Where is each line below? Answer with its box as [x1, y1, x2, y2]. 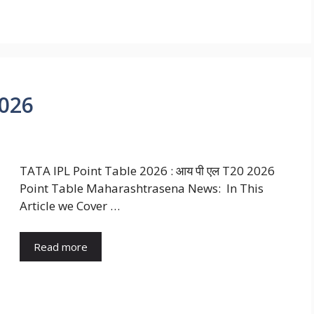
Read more [34, 240, 88, 254]
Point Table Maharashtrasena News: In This [20, 179, 264, 196]
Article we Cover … [20, 197, 120, 214]
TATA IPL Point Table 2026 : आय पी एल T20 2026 [20, 162, 275, 179]
